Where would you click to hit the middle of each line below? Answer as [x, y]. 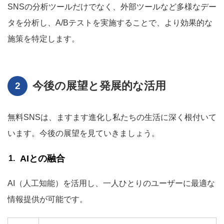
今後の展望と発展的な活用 [99, 86]
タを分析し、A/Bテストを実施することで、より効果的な [110, 23]
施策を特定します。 [43, 39]
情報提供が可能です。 [47, 199]
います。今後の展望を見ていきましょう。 [83, 133]
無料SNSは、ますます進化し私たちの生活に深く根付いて [112, 117]
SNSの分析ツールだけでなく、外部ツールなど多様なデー [112, 7]
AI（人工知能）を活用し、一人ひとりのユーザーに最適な [111, 183]
